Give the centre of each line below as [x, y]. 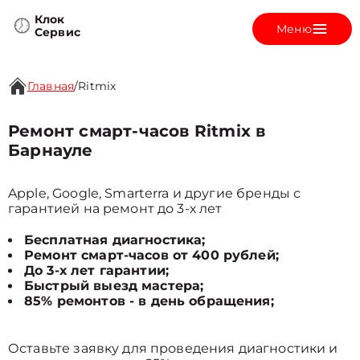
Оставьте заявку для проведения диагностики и [173, 348]
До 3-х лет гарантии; [96, 270]
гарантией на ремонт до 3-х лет [115, 209]
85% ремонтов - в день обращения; [149, 301]
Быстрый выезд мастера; [114, 286]
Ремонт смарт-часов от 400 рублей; [151, 255]
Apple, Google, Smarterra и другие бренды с [155, 193]
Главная [51, 86]
